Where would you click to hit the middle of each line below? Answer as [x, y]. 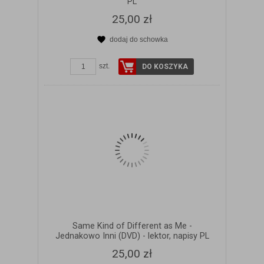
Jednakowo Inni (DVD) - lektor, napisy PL [132, 236]
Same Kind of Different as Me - [132, 226]
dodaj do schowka [138, 39]
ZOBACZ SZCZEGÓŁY [139, 51]
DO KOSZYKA [165, 66]
